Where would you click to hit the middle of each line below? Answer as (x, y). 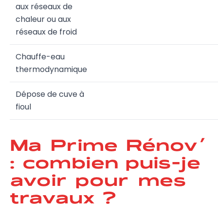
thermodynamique (51, 69)
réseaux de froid (46, 32)
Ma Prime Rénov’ (107, 144)
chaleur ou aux (43, 19)
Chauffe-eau (40, 57)
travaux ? (63, 196)
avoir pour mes (98, 179)
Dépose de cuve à (50, 94)
